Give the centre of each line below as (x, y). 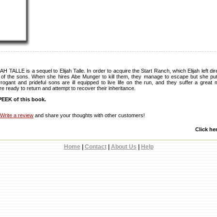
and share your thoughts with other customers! (89, 115)
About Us (124, 147)
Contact (95, 147)
